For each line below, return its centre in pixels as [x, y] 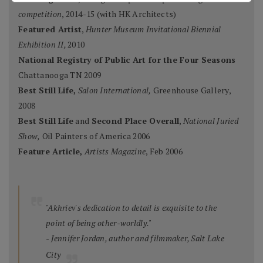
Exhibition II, [43, 44]
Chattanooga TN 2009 [60, 75]
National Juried [210, 120]
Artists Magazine [115, 151]
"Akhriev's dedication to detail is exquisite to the [131, 207]
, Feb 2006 [164, 151]
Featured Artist [50, 29]
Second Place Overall [135, 120]
